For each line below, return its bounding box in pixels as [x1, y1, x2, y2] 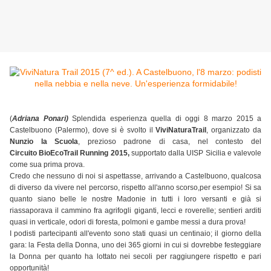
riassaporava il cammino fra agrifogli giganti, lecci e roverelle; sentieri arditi [10, 206, 261, 215]
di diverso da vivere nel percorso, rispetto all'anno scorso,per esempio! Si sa [10, 183, 261, 192]
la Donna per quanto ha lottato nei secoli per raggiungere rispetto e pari [10, 252, 261, 261]
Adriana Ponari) [12, 114, 68, 123]
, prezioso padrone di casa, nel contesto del [78, 137, 262, 146]
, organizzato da [206, 126, 262, 135]
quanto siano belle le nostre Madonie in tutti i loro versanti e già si [10, 195, 261, 204]
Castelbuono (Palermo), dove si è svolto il [10, 126, 156, 135]
